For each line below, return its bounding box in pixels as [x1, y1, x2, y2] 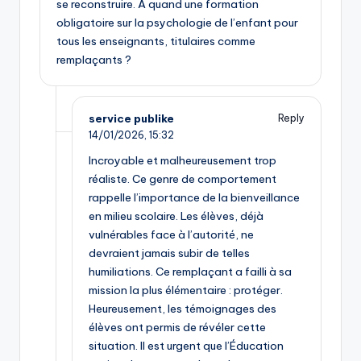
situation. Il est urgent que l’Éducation [89, 338, 284, 354]
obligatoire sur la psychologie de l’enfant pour [56, 15, 298, 30]
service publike [89, 110, 174, 126]
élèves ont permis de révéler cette [89, 320, 266, 335]
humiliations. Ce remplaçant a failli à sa [89, 264, 292, 280]
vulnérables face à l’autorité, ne [89, 227, 254, 243]
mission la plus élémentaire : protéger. [89, 283, 283, 298]
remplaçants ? [56, 52, 131, 67]
